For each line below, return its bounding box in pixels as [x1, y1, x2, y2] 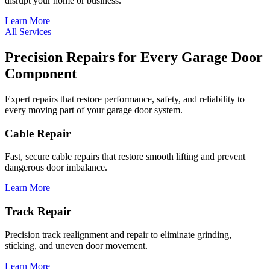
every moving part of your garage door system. [5, 104, 183, 115]
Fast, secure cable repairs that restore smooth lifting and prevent [5, 151, 245, 162]
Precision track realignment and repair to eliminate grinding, [5, 229, 231, 240]
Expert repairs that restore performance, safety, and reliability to [5, 93, 245, 104]
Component [5, 65, 77, 81]
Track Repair [5, 205, 71, 218]
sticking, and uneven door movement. [5, 240, 148, 251]
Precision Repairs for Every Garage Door [5, 49, 263, 65]
